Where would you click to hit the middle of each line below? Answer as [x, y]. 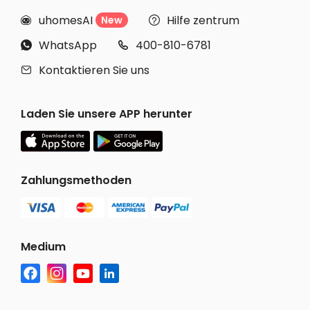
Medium [43, 247]
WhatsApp [68, 45]
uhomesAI [66, 20]
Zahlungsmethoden [76, 181]
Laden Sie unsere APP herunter [107, 114]
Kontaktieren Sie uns [94, 70]
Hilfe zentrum [203, 20]
